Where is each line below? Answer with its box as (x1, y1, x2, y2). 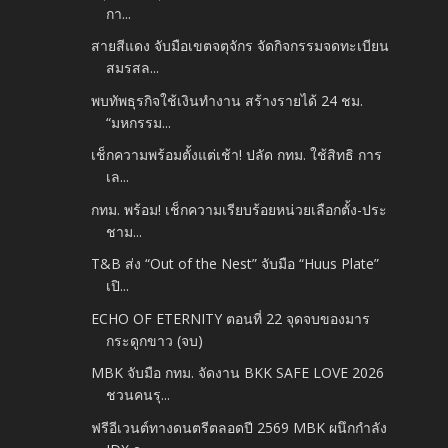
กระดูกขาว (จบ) (106, 330, 204, 350)
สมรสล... (106, 58, 160, 78)
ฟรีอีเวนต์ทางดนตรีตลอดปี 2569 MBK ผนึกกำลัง (91, 417, 388, 437)
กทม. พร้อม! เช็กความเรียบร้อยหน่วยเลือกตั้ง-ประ (91, 199, 388, 219)
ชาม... (106, 221, 143, 241)
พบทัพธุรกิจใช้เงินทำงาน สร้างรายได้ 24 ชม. (91, 90, 364, 110)
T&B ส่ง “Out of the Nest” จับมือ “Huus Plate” (91, 254, 380, 274)
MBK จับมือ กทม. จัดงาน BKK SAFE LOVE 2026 (91, 363, 385, 383)
